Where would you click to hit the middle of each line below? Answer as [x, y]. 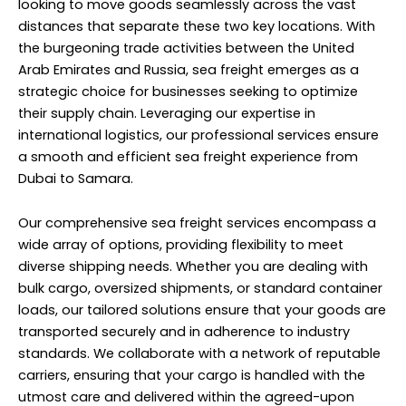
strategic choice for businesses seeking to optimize [188, 91]
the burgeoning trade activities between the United [186, 48]
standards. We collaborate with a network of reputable [199, 354]
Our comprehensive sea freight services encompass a [197, 223]
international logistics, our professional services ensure [198, 135]
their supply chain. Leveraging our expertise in [167, 113]
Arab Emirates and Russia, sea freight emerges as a [188, 69]
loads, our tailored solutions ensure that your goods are [202, 310]
